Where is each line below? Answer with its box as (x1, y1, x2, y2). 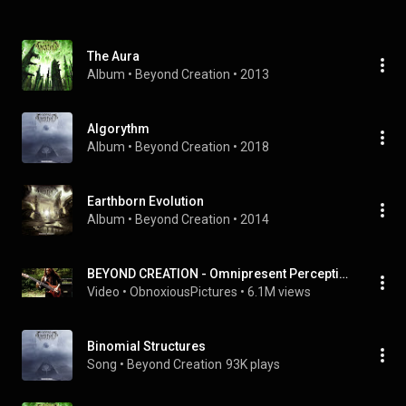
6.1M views (247, 285, 311, 299)
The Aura (87, 49, 140, 63)
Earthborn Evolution (87, 194, 204, 208)
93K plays (226, 357, 280, 372)
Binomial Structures (87, 339, 206, 353)
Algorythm (87, 121, 150, 136)
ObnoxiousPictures (130, 285, 237, 299)
